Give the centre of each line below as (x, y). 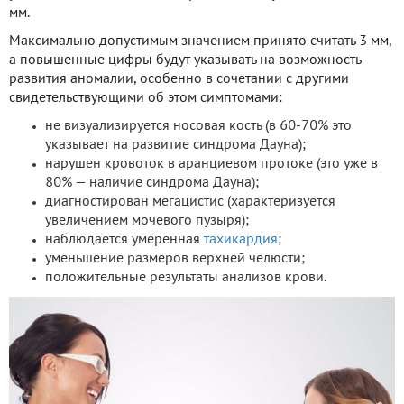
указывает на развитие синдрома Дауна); (175, 146)
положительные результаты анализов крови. (186, 278)
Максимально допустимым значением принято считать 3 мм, (200, 42)
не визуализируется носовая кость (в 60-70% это (198, 127)
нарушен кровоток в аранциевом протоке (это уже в (211, 165)
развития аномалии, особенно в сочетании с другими (179, 80)
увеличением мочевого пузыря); (147, 221)
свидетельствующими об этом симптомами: (146, 99)
